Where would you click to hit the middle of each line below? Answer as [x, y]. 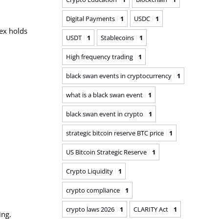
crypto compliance [93, 190]
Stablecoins [117, 37]
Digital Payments [90, 18]
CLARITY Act [151, 209]
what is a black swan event [104, 95]
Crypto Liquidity [89, 171]
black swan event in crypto [105, 114]
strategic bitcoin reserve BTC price [115, 133]
